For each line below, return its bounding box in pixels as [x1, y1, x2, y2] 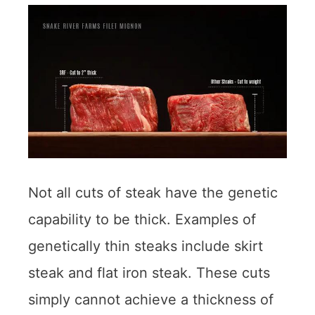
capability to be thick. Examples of [28, 210, 256, 228]
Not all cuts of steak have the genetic [28, 184, 278, 201]
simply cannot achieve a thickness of [28, 290, 274, 308]
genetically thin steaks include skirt [28, 237, 263, 255]
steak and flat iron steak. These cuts [28, 264, 270, 281]
